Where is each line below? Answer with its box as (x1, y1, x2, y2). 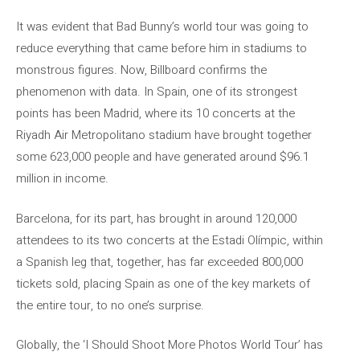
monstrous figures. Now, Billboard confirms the (16, 61, 267, 79)
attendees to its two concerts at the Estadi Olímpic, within (16, 231, 323, 249)
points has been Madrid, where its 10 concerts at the (16, 104, 295, 122)
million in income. (16, 170, 108, 187)
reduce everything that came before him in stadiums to (16, 39, 307, 57)
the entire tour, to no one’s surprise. (16, 296, 204, 314)
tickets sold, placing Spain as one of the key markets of (16, 274, 310, 292)
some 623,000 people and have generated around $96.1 (16, 148, 309, 166)
